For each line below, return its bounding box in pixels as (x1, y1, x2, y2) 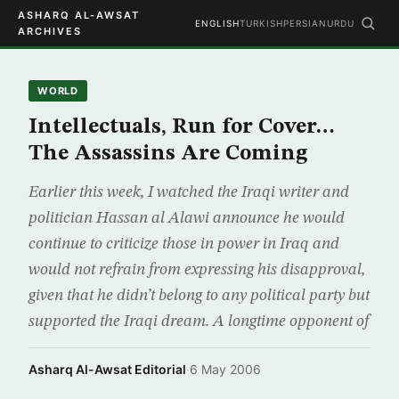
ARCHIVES (18, 25, 82, 37)
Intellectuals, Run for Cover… (28, 117, 336, 138)
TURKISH (240, 18, 283, 28)
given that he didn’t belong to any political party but (28, 288, 370, 304)
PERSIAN (283, 18, 327, 28)
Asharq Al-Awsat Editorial (28, 362, 186, 377)
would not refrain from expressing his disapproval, (28, 262, 365, 278)
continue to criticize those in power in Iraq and (28, 236, 339, 252)
